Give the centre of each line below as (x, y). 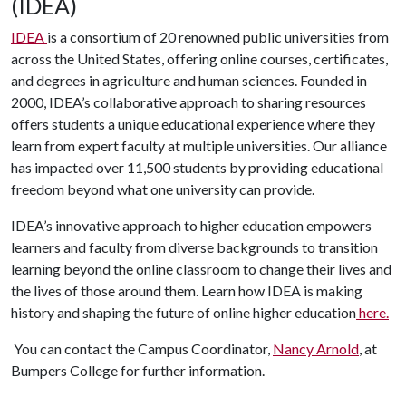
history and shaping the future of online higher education (184, 312)
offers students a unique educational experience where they (193, 123)
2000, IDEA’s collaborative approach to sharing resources (188, 101)
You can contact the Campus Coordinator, (142, 348)
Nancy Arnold (316, 348)
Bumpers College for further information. (139, 370)
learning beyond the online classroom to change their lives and (201, 268)
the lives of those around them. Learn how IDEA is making (187, 290)
